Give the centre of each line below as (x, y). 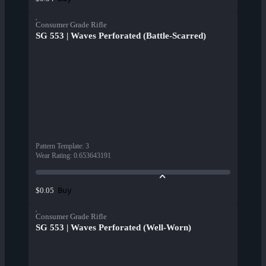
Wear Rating (53, 156)
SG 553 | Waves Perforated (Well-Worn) (113, 228)
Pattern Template (59, 146)
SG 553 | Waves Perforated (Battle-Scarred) (121, 36)
